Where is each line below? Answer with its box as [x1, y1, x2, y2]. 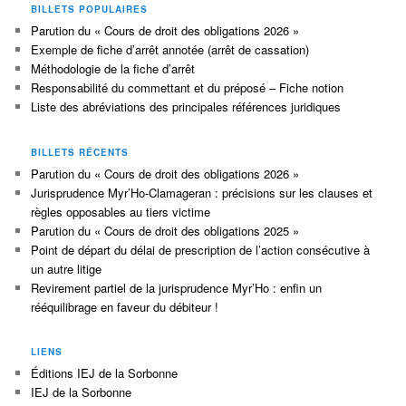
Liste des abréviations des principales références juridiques [31, 98, 342, 116]
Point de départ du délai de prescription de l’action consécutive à [31, 240, 371, 258]
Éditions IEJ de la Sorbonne [31, 364, 179, 382]
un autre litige [31, 259, 102, 277]
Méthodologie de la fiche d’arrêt [31, 60, 196, 78]
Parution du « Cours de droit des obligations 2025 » [31, 221, 300, 239]
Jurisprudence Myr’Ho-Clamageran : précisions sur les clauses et [31, 183, 373, 201]
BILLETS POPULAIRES [31, 3, 149, 16]
